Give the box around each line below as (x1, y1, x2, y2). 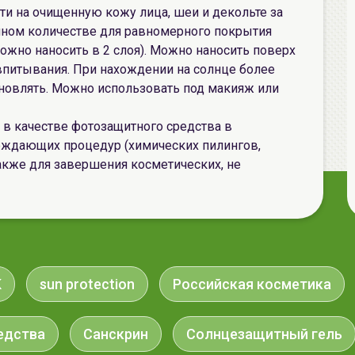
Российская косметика (173, 276, 331, 292)
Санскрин (83, 326, 148, 342)
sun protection (40, 276, 135, 292)
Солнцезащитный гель (186, 326, 342, 342)
